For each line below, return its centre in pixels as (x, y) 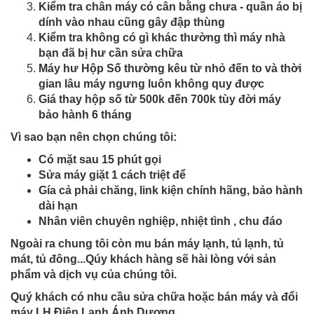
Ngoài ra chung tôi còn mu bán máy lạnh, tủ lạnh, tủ (147, 243)
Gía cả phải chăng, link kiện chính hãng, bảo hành (171, 190)
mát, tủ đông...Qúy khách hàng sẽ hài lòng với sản (143, 259)
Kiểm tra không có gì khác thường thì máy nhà (162, 37)
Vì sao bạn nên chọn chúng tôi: (95, 137)
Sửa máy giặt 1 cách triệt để (112, 175)
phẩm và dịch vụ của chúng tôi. (94, 274)
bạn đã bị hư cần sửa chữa (111, 53)
